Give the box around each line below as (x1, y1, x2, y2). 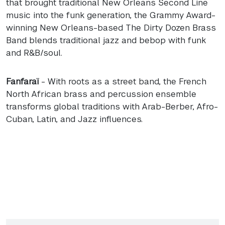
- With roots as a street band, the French (39, 76, 206, 87)
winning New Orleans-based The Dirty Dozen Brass (6, 22, 216, 34)
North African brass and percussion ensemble (6, 88, 196, 100)
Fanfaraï (6, 76, 39, 87)
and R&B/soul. (6, 47, 62, 59)
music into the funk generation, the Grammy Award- (6, 10, 215, 21)
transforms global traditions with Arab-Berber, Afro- (6, 101, 218, 113)
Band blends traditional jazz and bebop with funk (6, 35, 206, 46)
